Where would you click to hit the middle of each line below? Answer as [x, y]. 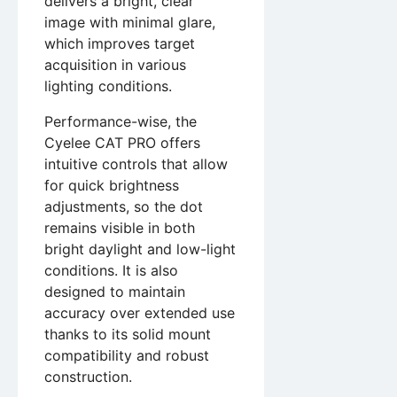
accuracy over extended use [140, 312]
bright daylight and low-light [140, 249]
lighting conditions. [108, 86]
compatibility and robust [127, 355]
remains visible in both [120, 227]
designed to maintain [115, 291]
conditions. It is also [111, 270]
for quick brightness [112, 185]
